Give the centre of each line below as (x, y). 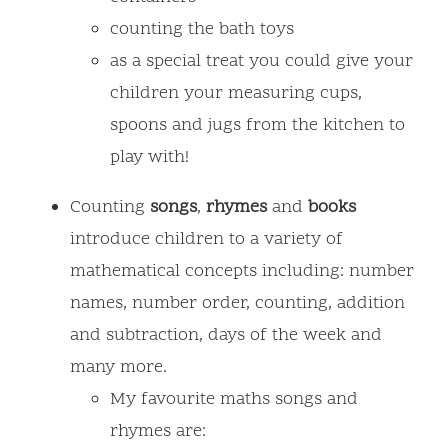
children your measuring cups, (236, 94)
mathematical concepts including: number (242, 272)
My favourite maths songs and (234, 400)
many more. (118, 368)
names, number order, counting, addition (237, 304)
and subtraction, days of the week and (226, 336)
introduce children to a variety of (206, 240)
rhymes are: (158, 432)
